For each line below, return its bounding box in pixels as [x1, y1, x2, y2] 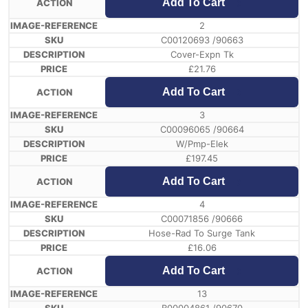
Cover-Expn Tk [170, 49, 234, 60]
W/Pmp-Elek [175, 138, 228, 150]
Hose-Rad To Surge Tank [148, 228, 255, 239]
